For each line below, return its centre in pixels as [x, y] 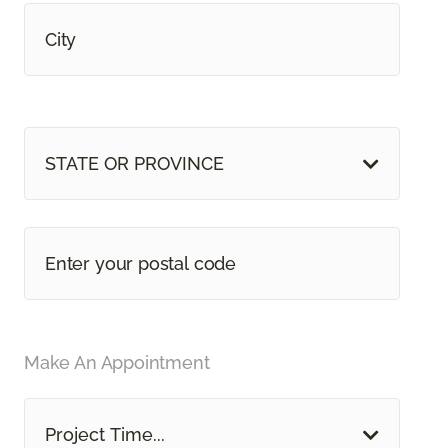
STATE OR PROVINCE [134, 164]
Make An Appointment [117, 363]
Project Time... [105, 435]
